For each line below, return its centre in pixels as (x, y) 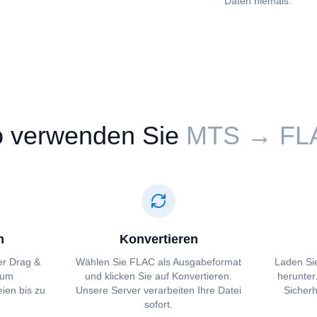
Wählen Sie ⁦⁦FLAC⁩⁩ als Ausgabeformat (158, 262)
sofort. (158, 304)
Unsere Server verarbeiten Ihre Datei (158, 290)
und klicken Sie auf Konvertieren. (158, 276)
